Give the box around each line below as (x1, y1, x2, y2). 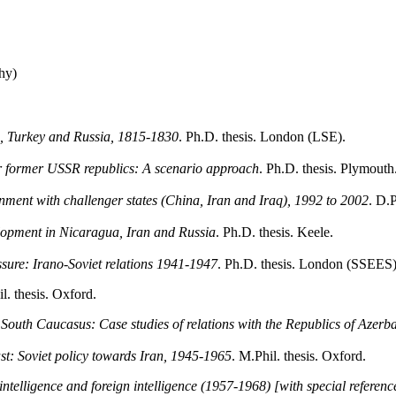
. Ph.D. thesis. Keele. (216, 225, 333, 240)
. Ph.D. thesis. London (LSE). (179, 129, 346, 144)
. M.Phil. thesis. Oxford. (232, 348, 366, 363)
